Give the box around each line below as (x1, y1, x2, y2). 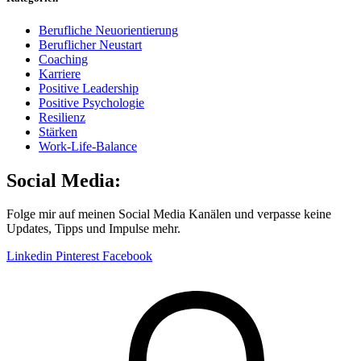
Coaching (39, 52, 88, 66)
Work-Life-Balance (39, 139, 137, 153)
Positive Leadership (39, 81, 139, 95)
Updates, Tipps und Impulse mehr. (6, 222, 180, 236)
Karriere (39, 66, 81, 81)
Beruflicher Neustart (39, 37, 142, 52)
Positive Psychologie (39, 95, 144, 110)
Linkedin (6, 249, 52, 263)
